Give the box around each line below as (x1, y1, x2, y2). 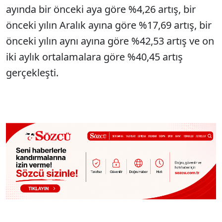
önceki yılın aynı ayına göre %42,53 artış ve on (6, 34, 214, 48)
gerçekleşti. (6, 66, 58, 79)
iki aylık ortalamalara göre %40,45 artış (6, 50, 183, 63)
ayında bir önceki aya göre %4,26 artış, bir (6, 2, 196, 16)
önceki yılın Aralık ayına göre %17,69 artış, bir (6, 18, 212, 32)
